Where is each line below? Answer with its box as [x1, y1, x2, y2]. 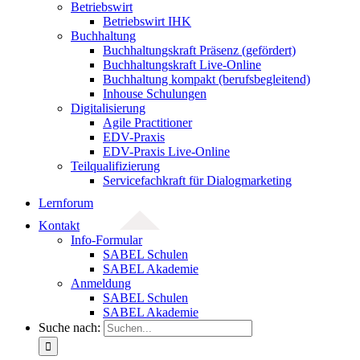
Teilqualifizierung [71, 159, 160, 173]
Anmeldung [71, 276, 131, 290]
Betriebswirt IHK [103, 14, 191, 28]
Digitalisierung [71, 101, 145, 115]
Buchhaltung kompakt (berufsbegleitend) [103, 72, 310, 86]
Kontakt [39, 219, 80, 232]
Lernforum [39, 196, 93, 210]
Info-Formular [71, 233, 142, 247]
